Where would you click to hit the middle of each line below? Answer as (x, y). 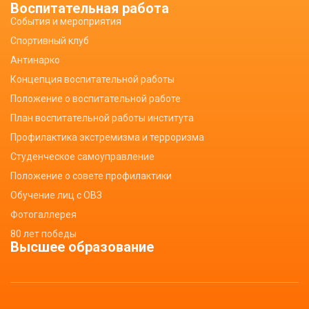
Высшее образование (82, 247)
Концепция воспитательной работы (92, 79)
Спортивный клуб (50, 41)
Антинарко (35, 60)
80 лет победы (43, 234)
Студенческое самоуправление (82, 157)
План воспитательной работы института (102, 118)
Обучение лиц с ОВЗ (56, 195)
